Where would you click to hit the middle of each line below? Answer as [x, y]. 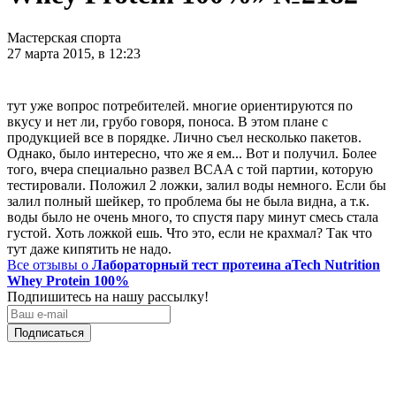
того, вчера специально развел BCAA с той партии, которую [190, 169]
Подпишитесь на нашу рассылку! [108, 296]
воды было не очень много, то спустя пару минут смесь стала [193, 217]
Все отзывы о [49, 264]
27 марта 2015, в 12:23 [74, 53]
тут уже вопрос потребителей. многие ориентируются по [180, 105]
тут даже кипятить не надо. [89, 248]
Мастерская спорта [64, 37]
